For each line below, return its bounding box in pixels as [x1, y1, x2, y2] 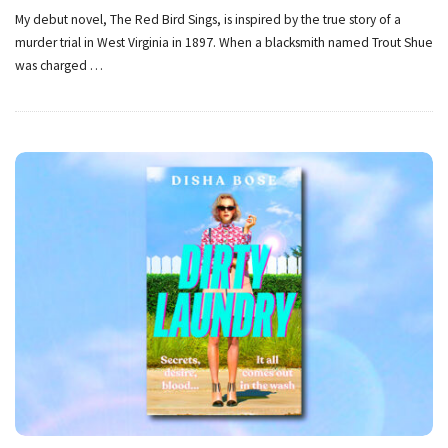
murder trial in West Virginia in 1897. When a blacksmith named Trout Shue [15, 34, 433, 52]
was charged [15, 57, 87, 75]
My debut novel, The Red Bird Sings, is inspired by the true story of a [15, 11, 401, 29]
